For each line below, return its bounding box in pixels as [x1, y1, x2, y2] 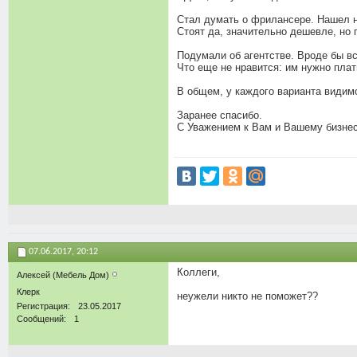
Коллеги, [177, 266, 220, 279]
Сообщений [17, 314, 64, 324]
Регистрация [17, 301, 68, 312]
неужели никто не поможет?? [177, 290, 318, 303]
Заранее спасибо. [177, 108, 262, 121]
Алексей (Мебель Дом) [17, 270, 112, 280]
